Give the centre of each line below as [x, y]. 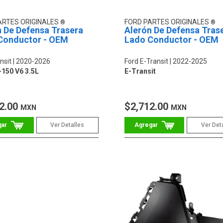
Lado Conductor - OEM [171, 39]
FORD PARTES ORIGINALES [167, 22]
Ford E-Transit [146, 61]
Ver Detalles [67, 125]
